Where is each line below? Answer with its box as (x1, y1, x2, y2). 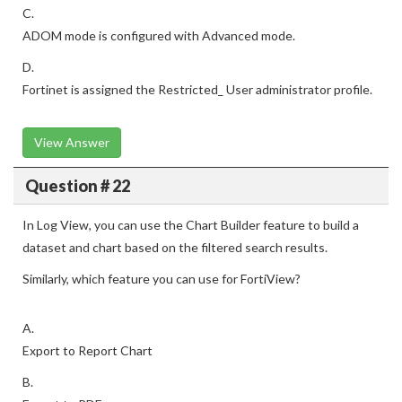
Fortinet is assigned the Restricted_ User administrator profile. (22, 82, 372, 97)
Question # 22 (24, 175, 130, 196)
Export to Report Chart (22, 343, 153, 358)
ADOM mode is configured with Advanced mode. (22, 28, 295, 43)
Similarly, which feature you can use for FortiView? (22, 271, 301, 286)
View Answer (34, 135, 109, 150)
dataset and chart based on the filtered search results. (22, 240, 328, 255)
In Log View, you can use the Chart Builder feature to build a (22, 217, 359, 232)
